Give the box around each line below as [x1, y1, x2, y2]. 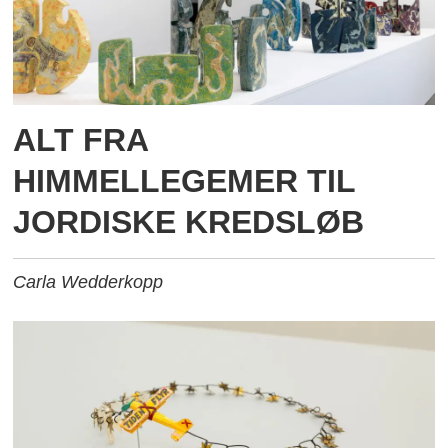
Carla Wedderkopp [13, 271, 164, 292]
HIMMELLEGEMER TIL [13, 162, 356, 199]
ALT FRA [13, 121, 149, 158]
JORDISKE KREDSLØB [13, 203, 365, 240]
